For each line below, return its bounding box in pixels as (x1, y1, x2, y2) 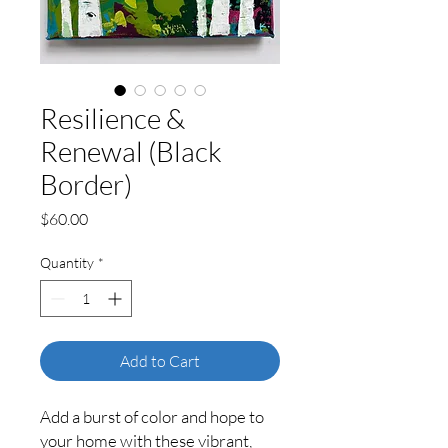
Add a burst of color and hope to (40, 406, 264, 427)
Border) (40, 167, 132, 201)
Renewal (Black (40, 134, 222, 168)
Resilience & (40, 101, 185, 135)
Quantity (40, 254, 94, 271)
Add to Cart (120, 351, 200, 371)
